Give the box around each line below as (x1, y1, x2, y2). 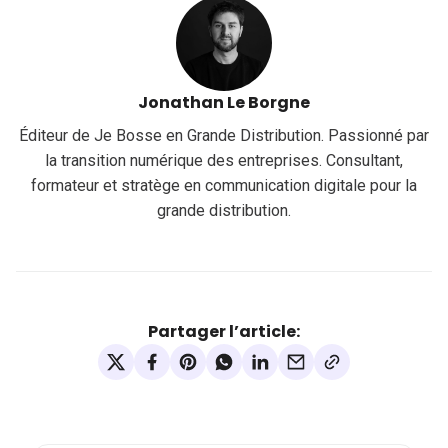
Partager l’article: (148, 320, 300, 344)
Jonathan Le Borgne (138, 91, 310, 115)
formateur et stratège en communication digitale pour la (31, 176, 417, 196)
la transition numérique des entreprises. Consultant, (45, 151, 403, 171)
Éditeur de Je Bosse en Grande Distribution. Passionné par (19, 126, 429, 146)
